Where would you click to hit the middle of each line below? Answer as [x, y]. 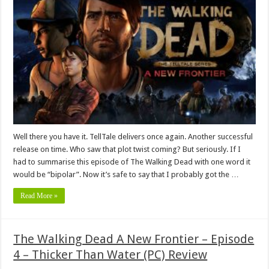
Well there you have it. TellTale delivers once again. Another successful [133, 136]
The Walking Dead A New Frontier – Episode [134, 239]
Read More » [39, 195]
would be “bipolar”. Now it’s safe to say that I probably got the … [126, 174]
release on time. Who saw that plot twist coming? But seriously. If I [127, 149]
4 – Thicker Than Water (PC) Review [110, 254]
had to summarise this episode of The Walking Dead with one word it [132, 162]
